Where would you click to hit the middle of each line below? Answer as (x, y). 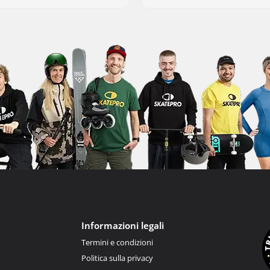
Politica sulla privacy (117, 258)
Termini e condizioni (117, 242)
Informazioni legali (122, 225)
